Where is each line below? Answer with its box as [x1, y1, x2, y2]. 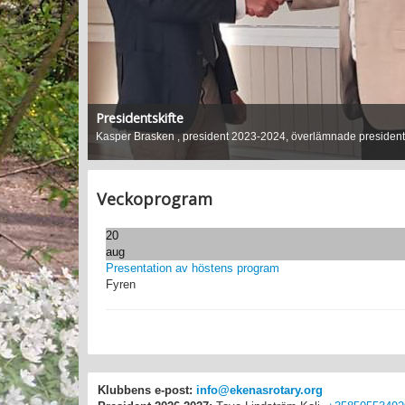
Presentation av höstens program [106, 260, 279, 275]
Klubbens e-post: [98, 382, 193, 397]
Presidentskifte [95, 109, 184, 127]
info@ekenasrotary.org [196, 382, 323, 397]
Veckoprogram [97, 187, 212, 210]
